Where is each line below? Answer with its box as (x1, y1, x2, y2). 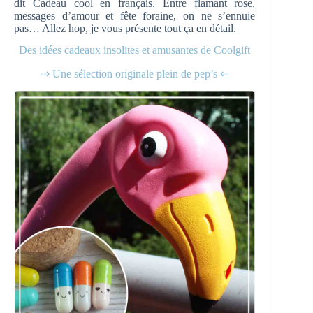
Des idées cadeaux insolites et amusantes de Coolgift (19, 43, 251, 56)
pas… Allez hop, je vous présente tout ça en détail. (14, 22, 236, 34)
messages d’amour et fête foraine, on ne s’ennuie (14, 10, 256, 22)
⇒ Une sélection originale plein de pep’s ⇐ (40, 67, 229, 80)
